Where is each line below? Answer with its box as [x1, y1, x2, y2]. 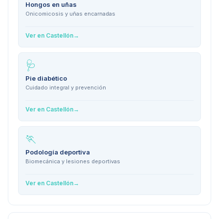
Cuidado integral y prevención [25, 84, 106, 91]
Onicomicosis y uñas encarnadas [25, 10, 115, 18]
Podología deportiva [25, 148, 90, 156]
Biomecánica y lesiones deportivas [25, 158, 120, 165]
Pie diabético [25, 74, 67, 83]
